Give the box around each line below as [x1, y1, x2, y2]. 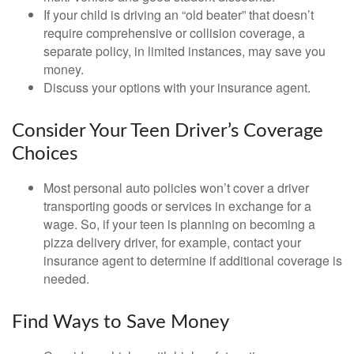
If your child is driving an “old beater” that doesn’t [43, 6, 314, 24]
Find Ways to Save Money [12, 313, 229, 332]
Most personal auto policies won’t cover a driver [43, 179, 309, 197]
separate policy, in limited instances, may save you [43, 42, 326, 60]
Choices [12, 145, 77, 164]
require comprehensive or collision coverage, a [43, 24, 305, 42]
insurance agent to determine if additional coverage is [43, 251, 342, 269]
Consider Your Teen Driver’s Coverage [12, 122, 323, 141]
